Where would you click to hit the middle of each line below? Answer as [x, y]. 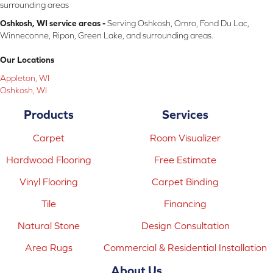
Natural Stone [49, 225]
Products [49, 114]
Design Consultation [185, 225]
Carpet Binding [185, 181]
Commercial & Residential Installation [185, 247]
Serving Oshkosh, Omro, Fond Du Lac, [177, 23]
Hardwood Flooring [49, 159]
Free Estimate [185, 159]
